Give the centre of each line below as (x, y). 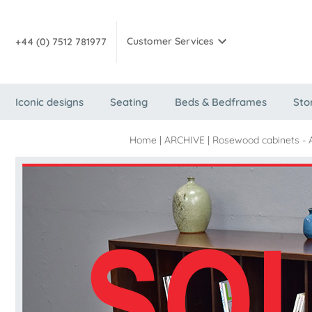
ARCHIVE (184, 140)
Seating (129, 102)
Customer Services (170, 41)
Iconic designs (49, 102)
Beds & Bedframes (220, 102)
